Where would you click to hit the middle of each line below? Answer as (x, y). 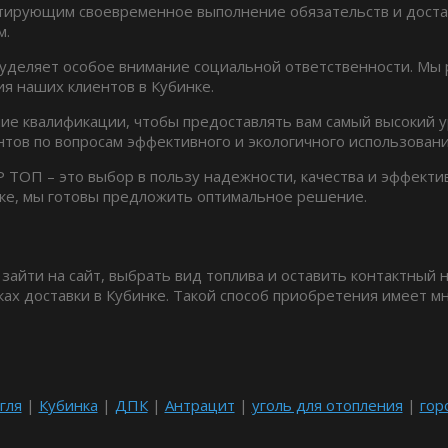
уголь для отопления (327, 404)
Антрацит (199, 404)
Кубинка (68, 404)
